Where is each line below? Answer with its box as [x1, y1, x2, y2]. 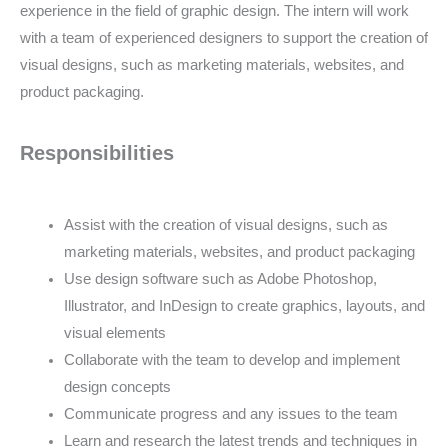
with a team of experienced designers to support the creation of [20, 30, 428, 47]
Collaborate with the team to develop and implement [63, 352, 400, 369]
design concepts [63, 379, 171, 396]
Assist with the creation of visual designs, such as [63, 217, 388, 234]
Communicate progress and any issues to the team [63, 406, 398, 423]
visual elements [63, 325, 166, 342]
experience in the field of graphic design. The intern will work [20, 3, 409, 20]
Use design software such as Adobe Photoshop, [63, 271, 377, 288]
